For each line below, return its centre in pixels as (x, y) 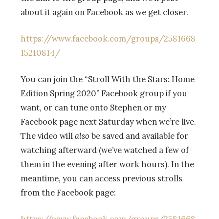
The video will (48, 136)
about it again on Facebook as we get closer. (105, 12)
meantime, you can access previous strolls (101, 179)
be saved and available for (139, 136)
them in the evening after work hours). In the (107, 164)
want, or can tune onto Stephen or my (93, 108)
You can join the (53, 79)
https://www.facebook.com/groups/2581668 (108, 39)
